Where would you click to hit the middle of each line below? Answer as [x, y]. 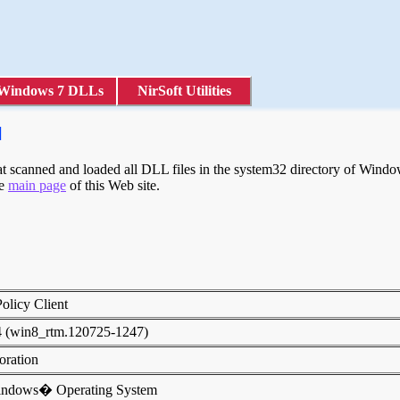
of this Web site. [113, 185]
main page [37, 185]
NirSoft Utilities [184, 91]
